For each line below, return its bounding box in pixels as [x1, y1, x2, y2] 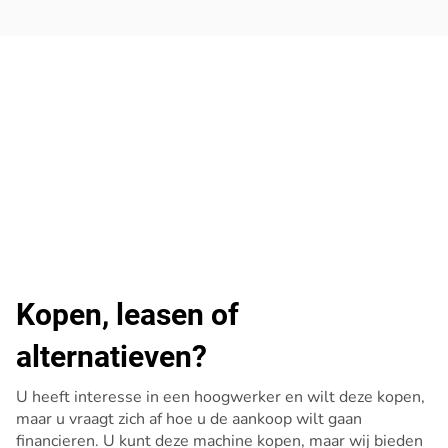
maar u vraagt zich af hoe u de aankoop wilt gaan [16, 408, 362, 430]
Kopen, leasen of [16, 297, 239, 332]
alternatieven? [16, 339, 207, 374]
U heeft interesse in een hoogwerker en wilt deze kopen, [16, 386, 425, 408]
